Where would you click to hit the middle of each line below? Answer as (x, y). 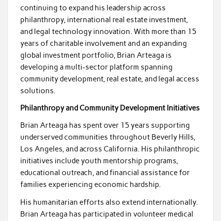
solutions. (37, 91)
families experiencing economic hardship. (90, 185)
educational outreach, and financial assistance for (105, 173)
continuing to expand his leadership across (93, 8)
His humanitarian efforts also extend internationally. (109, 202)
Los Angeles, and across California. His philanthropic (110, 149)
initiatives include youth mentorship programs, (99, 161)
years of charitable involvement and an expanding (103, 43)
